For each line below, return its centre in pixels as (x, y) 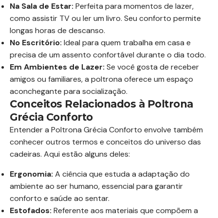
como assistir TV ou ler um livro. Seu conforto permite (105, 18)
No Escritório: (36, 43)
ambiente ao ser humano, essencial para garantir (96, 186)
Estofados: (31, 210)
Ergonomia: (31, 174)
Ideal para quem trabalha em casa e (126, 43)
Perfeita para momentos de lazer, (134, 6)
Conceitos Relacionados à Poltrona (101, 104)
